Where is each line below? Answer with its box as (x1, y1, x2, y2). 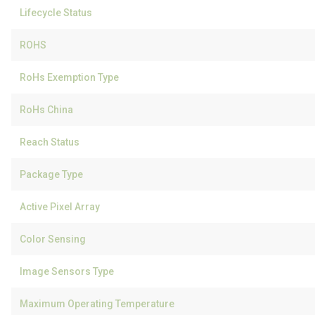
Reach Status (20, 136, 79, 148)
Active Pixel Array (20, 201, 100, 212)
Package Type (20, 169, 83, 180)
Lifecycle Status (20, 7, 92, 18)
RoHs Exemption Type (20, 72, 119, 83)
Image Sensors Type (20, 266, 114, 277)
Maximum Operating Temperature (20, 298, 174, 309)
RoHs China (20, 104, 73, 115)
